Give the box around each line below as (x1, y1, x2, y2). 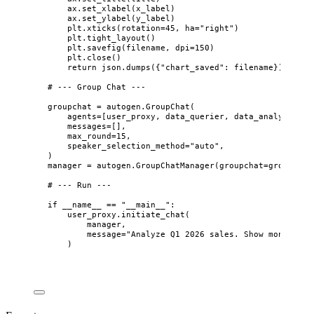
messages (67, 121, 107, 131)
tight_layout (87, 32, 146, 43)
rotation (121, 22, 161, 33)
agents (67, 111, 97, 121)
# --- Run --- (48, 179, 111, 190)
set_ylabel (82, 13, 131, 23)
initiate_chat (121, 209, 185, 219)
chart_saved (165, 62, 219, 72)
